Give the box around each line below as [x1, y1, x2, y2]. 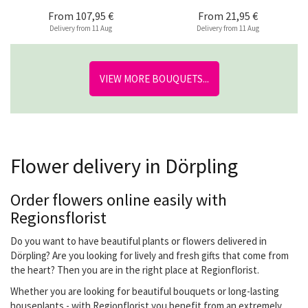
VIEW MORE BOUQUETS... [99, 72, 209, 85]
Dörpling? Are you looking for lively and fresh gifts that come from [10, 249, 289, 262]
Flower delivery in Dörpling [10, 153, 238, 179]
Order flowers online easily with [10, 189, 227, 210]
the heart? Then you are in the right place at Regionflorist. [10, 263, 259, 276]
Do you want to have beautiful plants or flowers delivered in [10, 234, 267, 247]
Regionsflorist [10, 207, 107, 228]
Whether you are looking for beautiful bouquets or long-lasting [10, 285, 279, 298]
